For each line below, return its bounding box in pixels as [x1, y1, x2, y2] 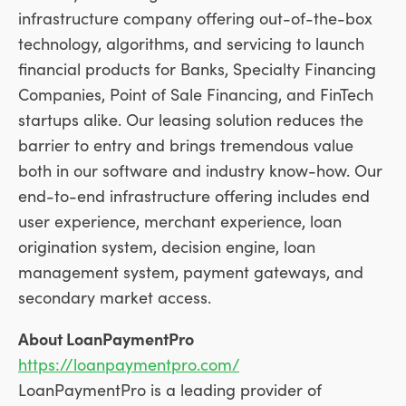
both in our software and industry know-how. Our [18, 159, 382, 182]
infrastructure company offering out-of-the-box [18, 6, 372, 30]
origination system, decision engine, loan [18, 235, 315, 258]
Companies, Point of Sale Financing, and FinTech [18, 82, 373, 106]
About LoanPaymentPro [18, 327, 194, 351]
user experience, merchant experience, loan [18, 209, 342, 233]
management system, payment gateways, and [18, 260, 363, 284]
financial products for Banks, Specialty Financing [18, 57, 376, 81]
